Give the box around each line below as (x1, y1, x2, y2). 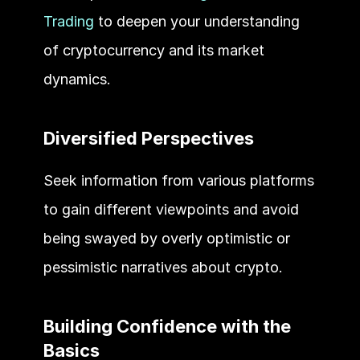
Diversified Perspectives (43, 127, 258, 149)
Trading (43, 12, 94, 30)
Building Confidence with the (43, 315, 291, 337)
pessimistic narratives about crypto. (43, 258, 283, 276)
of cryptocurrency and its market (43, 41, 264, 59)
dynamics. (43, 70, 111, 88)
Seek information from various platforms (43, 171, 314, 189)
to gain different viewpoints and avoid (43, 200, 299, 218)
